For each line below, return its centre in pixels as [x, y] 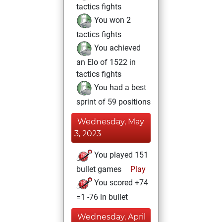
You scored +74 [120, 183]
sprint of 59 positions [113, 102]
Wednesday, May [111, 122]
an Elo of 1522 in [106, 62]
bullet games [99, 169]
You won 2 [111, 20]
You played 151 [120, 155]
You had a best [119, 88]
